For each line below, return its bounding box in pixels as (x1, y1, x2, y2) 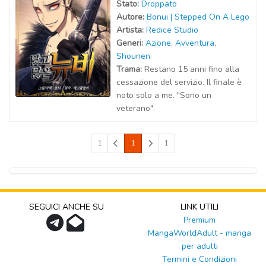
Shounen (116, 50, 150, 62)
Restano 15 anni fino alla (144, 64, 239, 75)
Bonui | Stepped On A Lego (147, 11, 249, 23)
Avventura (175, 37, 214, 49)
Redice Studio (146, 24, 198, 36)
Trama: (116, 64, 144, 75)
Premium (183, 214, 216, 226)
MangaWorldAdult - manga (148, 227, 251, 239)
